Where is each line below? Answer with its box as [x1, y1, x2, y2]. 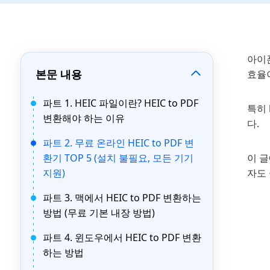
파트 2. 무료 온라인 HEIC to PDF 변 [43, 136, 194, 149]
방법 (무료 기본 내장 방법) [43, 206, 155, 219]
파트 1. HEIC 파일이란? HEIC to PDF [43, 96, 198, 110]
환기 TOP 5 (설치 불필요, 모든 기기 [43, 151, 193, 165]
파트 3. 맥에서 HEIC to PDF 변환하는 [43, 191, 201, 204]
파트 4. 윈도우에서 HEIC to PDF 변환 [43, 231, 201, 244]
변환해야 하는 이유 [43, 111, 125, 125]
